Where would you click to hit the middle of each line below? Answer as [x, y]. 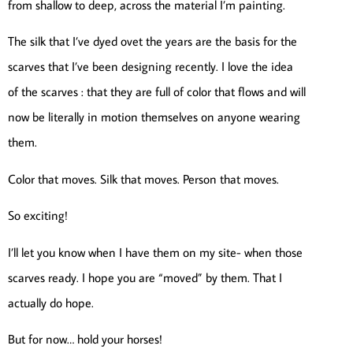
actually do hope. [51, 302]
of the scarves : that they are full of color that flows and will [157, 92]
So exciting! [38, 216]
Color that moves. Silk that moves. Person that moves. [143, 178]
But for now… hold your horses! [85, 338]
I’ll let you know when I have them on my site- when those [155, 252]
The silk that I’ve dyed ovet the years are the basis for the [152, 41]
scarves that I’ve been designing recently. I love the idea [150, 67]
